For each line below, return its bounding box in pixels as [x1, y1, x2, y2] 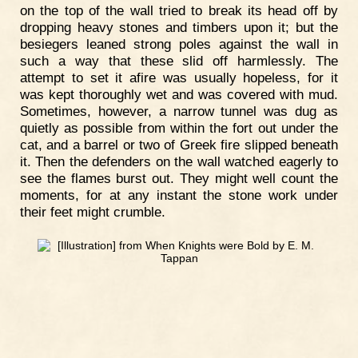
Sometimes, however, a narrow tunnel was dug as [20, 103, 338, 120]
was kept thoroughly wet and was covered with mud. [20, 86, 338, 103]
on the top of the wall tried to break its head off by [20, 2, 338, 19]
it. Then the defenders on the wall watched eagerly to [20, 153, 338, 170]
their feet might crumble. [20, 204, 165, 221]
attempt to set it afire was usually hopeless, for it [20, 70, 338, 86]
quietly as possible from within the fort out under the [20, 120, 338, 137]
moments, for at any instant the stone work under [20, 187, 338, 204]
